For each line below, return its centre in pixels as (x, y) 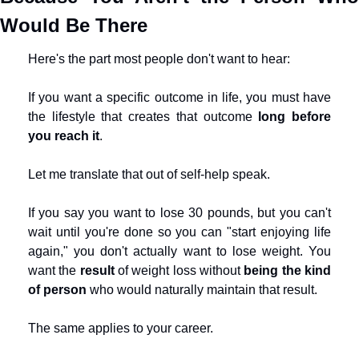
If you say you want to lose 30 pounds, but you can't (179, 213)
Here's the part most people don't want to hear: (159, 59)
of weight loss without (179, 270)
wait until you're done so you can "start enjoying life (179, 232)
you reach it (64, 136)
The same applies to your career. (121, 328)
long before (295, 117)
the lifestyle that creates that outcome (143, 117)
